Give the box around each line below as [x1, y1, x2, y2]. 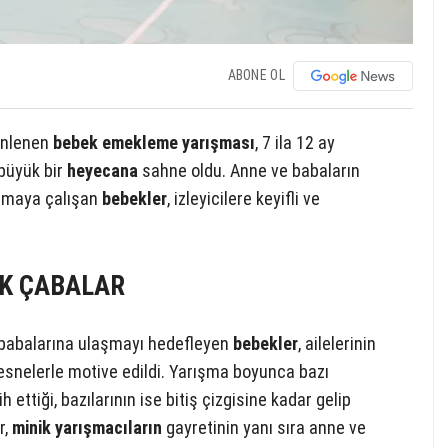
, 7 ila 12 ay [255, 132, 335, 154]
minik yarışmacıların [12, 417, 162, 439]
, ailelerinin [298, 333, 376, 355]
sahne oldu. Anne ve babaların [138, 160, 360, 182]
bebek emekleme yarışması [53, 132, 255, 154]
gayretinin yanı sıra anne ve [162, 417, 366, 439]
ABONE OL [227, 66, 285, 83]
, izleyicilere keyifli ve [167, 188, 320, 210]
